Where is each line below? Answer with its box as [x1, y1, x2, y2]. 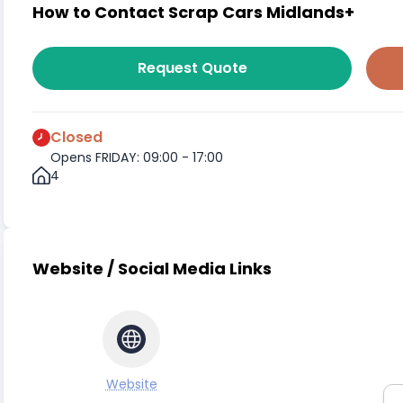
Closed [50, 127, 103, 148]
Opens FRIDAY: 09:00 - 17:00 [50, 148, 223, 166]
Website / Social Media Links [32, 257, 272, 280]
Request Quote [137, 58, 247, 78]
